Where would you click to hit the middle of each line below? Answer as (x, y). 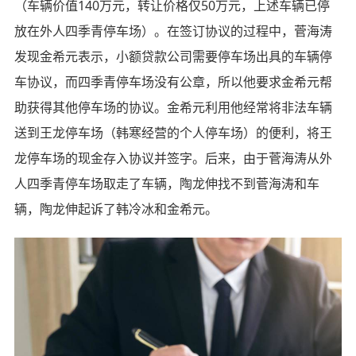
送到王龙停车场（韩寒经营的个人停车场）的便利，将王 (173, 133)
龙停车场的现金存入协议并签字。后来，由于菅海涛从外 (173, 159)
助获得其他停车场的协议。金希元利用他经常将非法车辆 (173, 108)
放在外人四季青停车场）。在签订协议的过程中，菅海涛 (173, 31)
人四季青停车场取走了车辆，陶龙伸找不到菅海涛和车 (166, 184)
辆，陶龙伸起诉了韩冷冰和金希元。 (116, 209)
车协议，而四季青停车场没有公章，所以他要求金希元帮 (173, 82)
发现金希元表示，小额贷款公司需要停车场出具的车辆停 (173, 57)
